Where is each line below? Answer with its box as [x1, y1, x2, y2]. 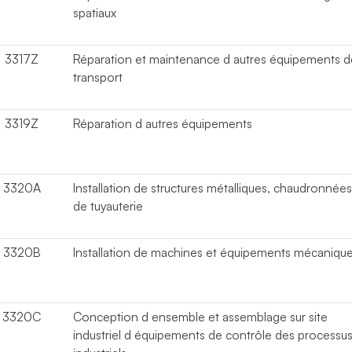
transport [73, 69, 123, 85]
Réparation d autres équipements [73, 115, 253, 131]
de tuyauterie [73, 198, 144, 214]
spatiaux [73, 5, 116, 20]
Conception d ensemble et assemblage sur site [73, 309, 328, 324]
